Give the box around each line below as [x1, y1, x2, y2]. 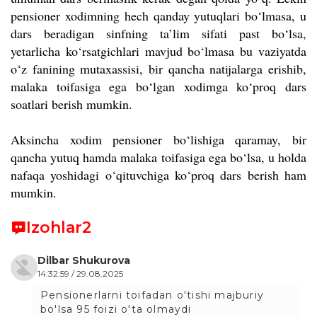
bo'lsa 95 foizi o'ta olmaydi [40, 303, 192, 316]
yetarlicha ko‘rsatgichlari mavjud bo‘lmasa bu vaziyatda [11, 42, 306, 59]
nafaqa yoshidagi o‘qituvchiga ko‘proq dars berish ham [11, 166, 306, 183]
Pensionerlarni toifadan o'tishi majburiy [40, 289, 265, 301]
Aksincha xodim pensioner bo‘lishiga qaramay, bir [11, 131, 306, 148]
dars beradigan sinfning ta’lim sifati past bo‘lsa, [11, 25, 306, 42]
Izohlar [26, 218, 82, 237]
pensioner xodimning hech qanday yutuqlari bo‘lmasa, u [11, 7, 306, 24]
